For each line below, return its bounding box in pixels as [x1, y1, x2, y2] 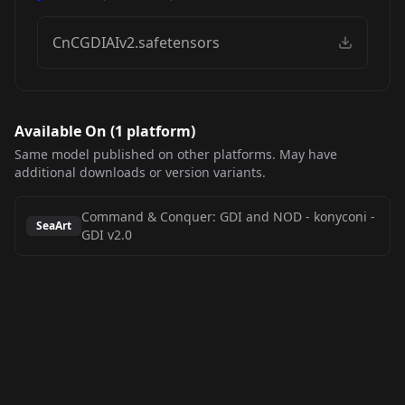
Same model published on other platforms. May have [14, 146, 337, 163]
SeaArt [36, 218, 71, 233]
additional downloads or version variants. [14, 164, 266, 181]
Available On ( [14, 121, 115, 141]
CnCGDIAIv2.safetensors [52, 33, 220, 52]
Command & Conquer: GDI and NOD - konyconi [81, 208, 367, 225]
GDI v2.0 [81, 226, 132, 243]
